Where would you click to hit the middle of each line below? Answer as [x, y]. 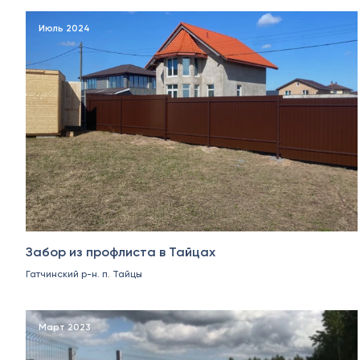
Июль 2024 [64, 28]
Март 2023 [65, 327]
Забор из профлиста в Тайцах [121, 252]
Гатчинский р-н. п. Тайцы [84, 274]
